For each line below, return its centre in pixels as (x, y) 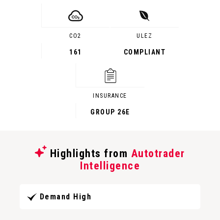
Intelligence (110, 166)
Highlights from (89, 153)
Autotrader (158, 153)
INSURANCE (110, 96)
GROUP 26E (110, 112)
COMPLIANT (145, 52)
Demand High (65, 197)
